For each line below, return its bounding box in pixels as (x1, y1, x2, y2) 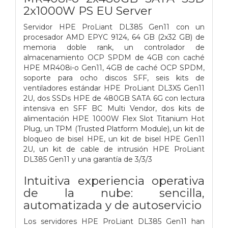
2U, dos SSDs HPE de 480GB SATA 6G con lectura (23, 93, 205, 103)
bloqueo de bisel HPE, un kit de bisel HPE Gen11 (23, 134, 205, 144)
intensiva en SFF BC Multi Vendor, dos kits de (23, 103, 205, 113)
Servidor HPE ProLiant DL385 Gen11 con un (23, 22, 205, 32)
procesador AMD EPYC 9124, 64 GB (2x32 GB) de (23, 32, 205, 42)
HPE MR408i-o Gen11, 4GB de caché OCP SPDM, (23, 63, 205, 72)
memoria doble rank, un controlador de (23, 42, 205, 52)
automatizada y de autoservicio (23, 197, 202, 212)
